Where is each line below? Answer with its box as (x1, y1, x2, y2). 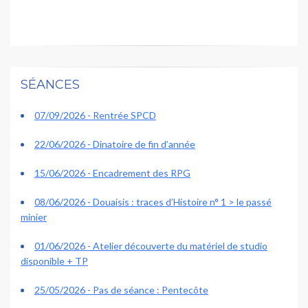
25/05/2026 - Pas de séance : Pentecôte (34, 284, 208, 296)
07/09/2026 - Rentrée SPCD (34, 109, 156, 122)
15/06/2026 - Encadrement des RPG (34, 167, 190, 179)
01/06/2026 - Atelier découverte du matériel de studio (34, 240, 267, 252)
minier (21, 211, 47, 223)
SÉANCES (21, 77, 80, 93)
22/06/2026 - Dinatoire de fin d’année (34, 138, 195, 151)
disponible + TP (21, 255, 88, 267)
